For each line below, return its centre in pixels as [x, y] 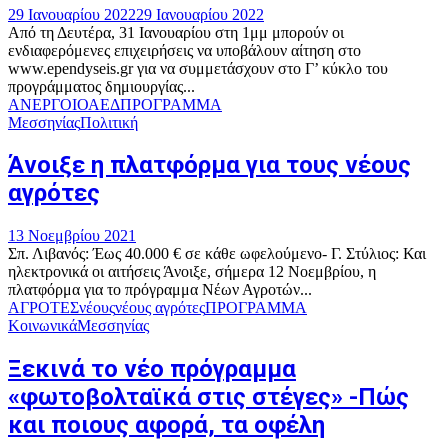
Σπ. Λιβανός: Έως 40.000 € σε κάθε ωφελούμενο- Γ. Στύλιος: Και [217, 254]
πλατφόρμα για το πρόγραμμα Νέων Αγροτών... [160, 290]
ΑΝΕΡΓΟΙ [42, 104]
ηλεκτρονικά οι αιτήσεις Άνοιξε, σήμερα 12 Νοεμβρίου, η [192, 272]
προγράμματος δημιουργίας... [101, 86]
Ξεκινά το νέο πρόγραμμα [152, 369]
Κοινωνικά [42, 326]
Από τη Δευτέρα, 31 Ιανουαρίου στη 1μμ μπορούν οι [176, 32]
